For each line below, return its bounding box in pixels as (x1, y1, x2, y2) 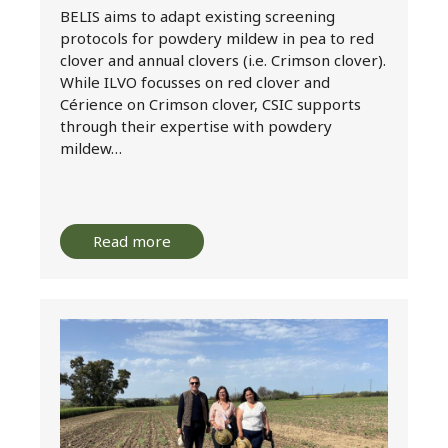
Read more (93, 230, 171, 251)
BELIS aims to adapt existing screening (60, 5, 335, 26)
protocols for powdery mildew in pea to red (60, 27, 374, 48)
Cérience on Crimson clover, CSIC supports (60, 93, 361, 114)
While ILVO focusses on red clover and (60, 71, 330, 92)
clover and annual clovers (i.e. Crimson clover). (60, 49, 386, 70)
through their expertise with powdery (60, 115, 332, 136)
